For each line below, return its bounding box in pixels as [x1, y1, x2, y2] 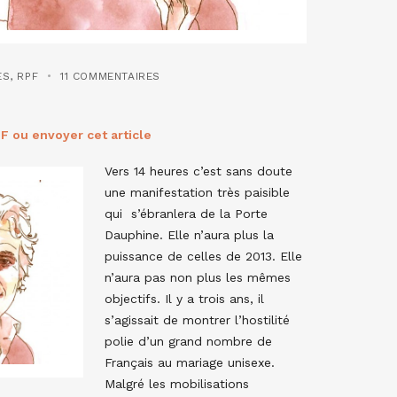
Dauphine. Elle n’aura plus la [105, 227, 274, 242]
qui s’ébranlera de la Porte [105, 206, 268, 221]
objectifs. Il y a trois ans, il [105, 291, 264, 306]
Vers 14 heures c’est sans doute [105, 163, 292, 178]
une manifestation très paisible [105, 184, 290, 199]
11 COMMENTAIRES [60, 69, 161, 82]
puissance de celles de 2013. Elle [105, 248, 302, 263]
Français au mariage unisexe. [105, 354, 275, 370]
